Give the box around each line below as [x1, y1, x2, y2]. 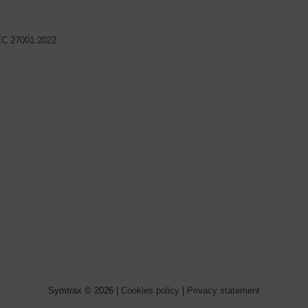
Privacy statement [187, 285, 260, 296]
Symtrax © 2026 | [48, 285, 121, 296]
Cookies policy [121, 285, 179, 296]
